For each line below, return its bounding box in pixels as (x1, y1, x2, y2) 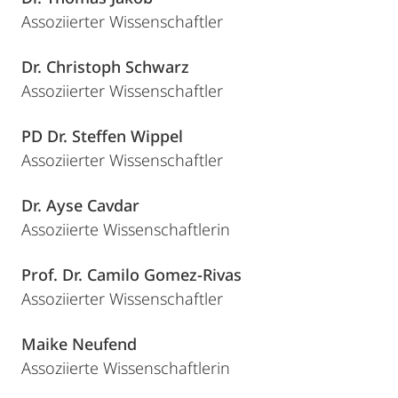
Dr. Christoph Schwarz (21, 56, 189, 77)
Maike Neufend (21, 333, 137, 354)
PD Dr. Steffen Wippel (21, 125, 183, 147)
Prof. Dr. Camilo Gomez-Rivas (21, 264, 242, 285)
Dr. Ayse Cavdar (21, 195, 139, 216)
